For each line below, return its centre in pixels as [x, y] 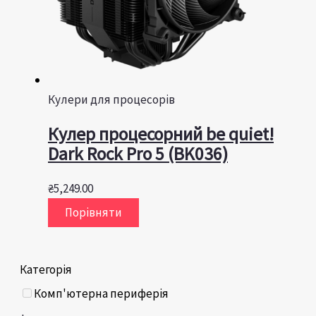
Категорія [46, 269]
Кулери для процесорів [111, 99]
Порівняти [93, 213]
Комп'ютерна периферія [101, 293]
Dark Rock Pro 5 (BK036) [138, 153]
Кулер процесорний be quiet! [161, 134]
